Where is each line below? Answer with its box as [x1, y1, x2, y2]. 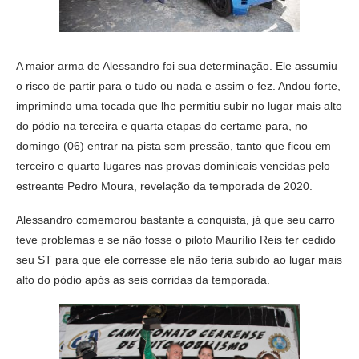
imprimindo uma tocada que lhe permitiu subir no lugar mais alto [16, 99, 342, 113]
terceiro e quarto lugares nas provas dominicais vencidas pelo [16, 159, 330, 173]
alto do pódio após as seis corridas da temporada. [16, 273, 270, 287]
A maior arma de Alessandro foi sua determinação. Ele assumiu [16, 59, 337, 73]
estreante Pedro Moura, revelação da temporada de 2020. [16, 179, 313, 193]
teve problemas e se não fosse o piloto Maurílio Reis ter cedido [16, 233, 336, 247]
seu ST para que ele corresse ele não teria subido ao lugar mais [16, 253, 342, 267]
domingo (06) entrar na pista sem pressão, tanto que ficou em [16, 139, 331, 153]
